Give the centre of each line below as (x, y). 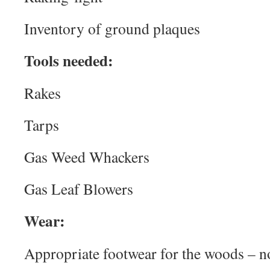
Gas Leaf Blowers (79, 189)
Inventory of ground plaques (112, 28)
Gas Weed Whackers (87, 157)
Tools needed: (69, 60)
